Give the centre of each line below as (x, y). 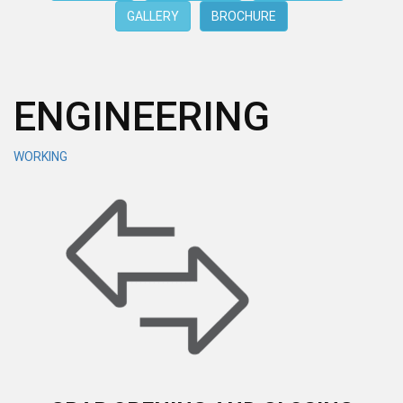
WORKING (40, 157)
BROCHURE (244, 16)
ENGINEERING (142, 116)
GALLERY (153, 16)
